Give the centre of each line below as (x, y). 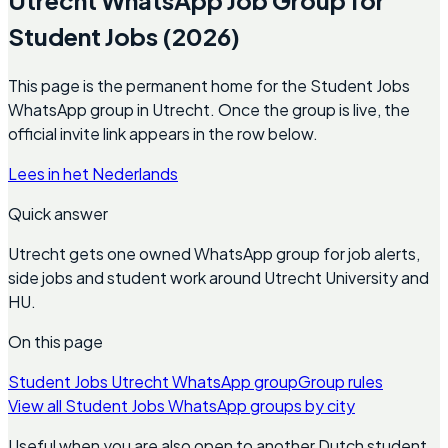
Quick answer (58, 213)
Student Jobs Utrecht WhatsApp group (153, 381)
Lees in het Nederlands (93, 173)
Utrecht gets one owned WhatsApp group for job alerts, (214, 253)
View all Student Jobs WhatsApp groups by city (181, 405)
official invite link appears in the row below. (163, 133)
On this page (55, 341)
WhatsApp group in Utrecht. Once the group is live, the (209, 109)
